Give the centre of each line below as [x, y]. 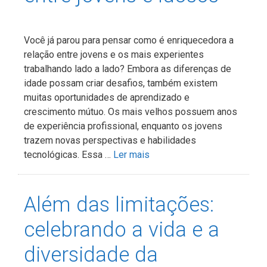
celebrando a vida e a [122, 229]
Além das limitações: [119, 204]
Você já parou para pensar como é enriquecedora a [129, 40]
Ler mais [131, 154]
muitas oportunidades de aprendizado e [107, 97]
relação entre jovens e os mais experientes [114, 54]
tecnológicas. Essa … [69, 154]
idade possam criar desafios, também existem [121, 83]
